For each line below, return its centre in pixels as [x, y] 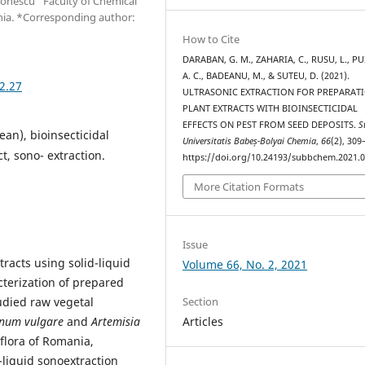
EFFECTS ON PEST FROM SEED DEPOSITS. [271, 125]
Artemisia [116, 321]
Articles [203, 321]
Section [201, 301]
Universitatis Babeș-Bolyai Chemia [250, 141]
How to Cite [211, 40]
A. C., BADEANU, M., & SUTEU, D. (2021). [266, 76]
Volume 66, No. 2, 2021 [245, 264]
